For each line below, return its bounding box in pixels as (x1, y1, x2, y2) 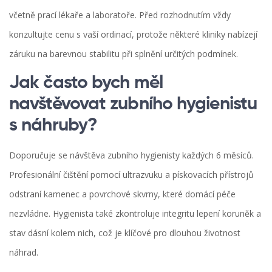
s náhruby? (9, 117, 97, 135)
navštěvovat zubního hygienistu (9, 95, 257, 114)
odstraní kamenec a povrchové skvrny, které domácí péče (9, 188, 236, 200)
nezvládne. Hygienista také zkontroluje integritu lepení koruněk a (9, 208, 261, 220)
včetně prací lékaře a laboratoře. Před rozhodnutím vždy (9, 9, 231, 21)
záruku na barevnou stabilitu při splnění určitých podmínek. (9, 48, 238, 60)
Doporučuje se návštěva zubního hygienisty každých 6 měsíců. (9, 149, 254, 161)
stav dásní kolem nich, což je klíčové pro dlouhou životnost (9, 227, 240, 239)
